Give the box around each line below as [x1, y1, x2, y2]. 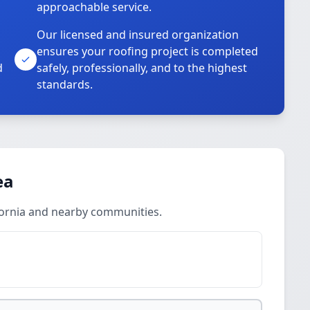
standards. [37, 77, 93, 92]
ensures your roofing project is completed [37, 44, 259, 59]
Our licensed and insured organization [37, 27, 239, 42]
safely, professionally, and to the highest [37, 60, 248, 75]
